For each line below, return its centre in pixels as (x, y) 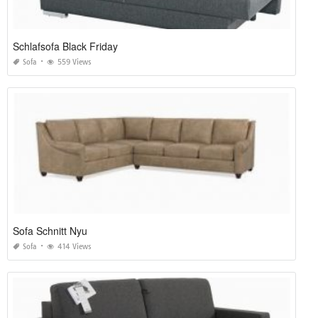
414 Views (75, 246)
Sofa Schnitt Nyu (50, 230)
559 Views (75, 62)
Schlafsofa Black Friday (65, 46)
